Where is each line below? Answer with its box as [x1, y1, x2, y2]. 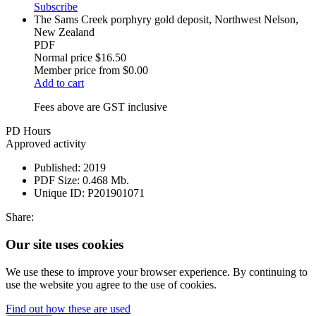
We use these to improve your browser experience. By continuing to [6, 265, 308, 278]
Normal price [34, 51, 92, 64]
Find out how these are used [6, 302, 130, 315]
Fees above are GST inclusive [34, 101, 167, 114]
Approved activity [6, 138, 86, 150]
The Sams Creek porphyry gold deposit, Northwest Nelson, [34, 13, 298, 26]
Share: [6, 211, 34, 224]
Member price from [34, 64, 120, 77]
